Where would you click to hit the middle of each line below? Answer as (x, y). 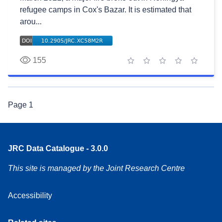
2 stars (158, 66)
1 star (140, 66)
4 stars (189, 66)
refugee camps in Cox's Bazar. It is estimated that (106, 10)
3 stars (173, 66)
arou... (31, 22)
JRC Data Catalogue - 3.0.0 (58, 148)
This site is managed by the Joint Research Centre (96, 168)
